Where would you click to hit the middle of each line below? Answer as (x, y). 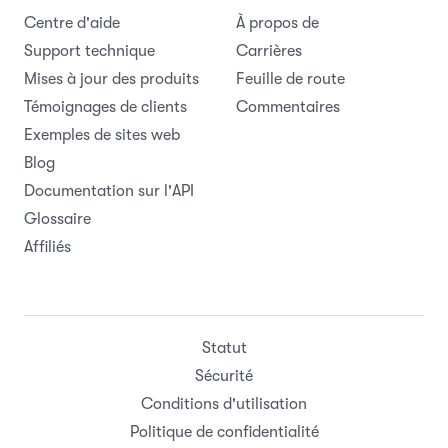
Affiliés (47, 247)
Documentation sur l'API (109, 191)
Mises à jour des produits (111, 79)
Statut (224, 348)
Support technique (89, 51)
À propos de (277, 23)
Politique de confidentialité (224, 432)
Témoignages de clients (105, 107)
